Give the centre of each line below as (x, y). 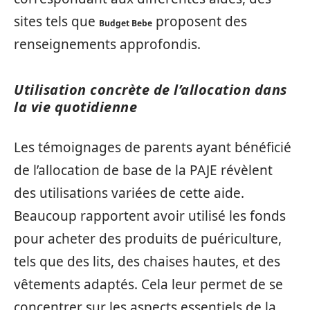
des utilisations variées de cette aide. (129, 193)
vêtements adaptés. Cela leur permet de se (148, 284)
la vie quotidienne (75, 107)
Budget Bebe (126, 23)
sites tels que (56, 21)
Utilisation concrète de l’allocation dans (151, 89)
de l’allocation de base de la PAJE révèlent (143, 170)
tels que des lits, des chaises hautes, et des (147, 262)
